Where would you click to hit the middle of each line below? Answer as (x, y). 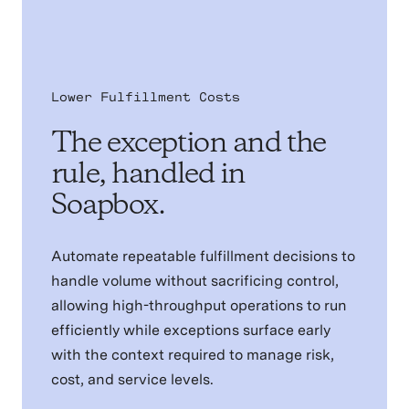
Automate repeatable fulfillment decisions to (203, 257)
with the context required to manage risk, (192, 355)
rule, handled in (148, 175)
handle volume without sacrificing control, (194, 281)
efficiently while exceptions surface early (190, 330)
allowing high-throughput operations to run (199, 306)
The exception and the (188, 144)
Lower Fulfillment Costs (145, 97)
